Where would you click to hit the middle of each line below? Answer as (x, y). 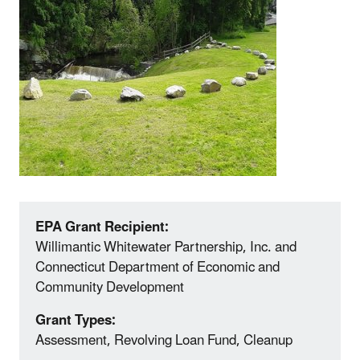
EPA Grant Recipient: (102, 227)
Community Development (110, 287)
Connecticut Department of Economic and (157, 267)
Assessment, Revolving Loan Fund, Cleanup (164, 340)
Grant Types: (76, 320)
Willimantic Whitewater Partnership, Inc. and (166, 247)
